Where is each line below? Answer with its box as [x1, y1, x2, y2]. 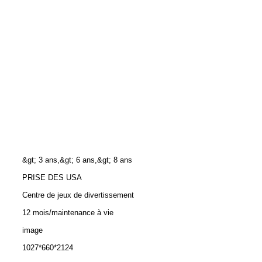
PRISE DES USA [22, 173, 82, 182]
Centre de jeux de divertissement [22, 191, 134, 199]
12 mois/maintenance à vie [22, 208, 113, 217]
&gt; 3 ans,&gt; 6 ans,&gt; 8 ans [22, 156, 132, 164]
